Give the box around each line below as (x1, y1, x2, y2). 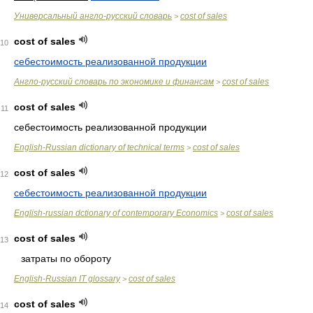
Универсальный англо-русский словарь (14, 11, 172, 21)
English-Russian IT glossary (14, 274, 120, 284)
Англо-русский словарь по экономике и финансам (14, 77, 214, 87)
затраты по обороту (21, 253, 111, 264)
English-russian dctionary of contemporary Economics (14, 208, 218, 218)
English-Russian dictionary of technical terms (14, 143, 184, 152)
